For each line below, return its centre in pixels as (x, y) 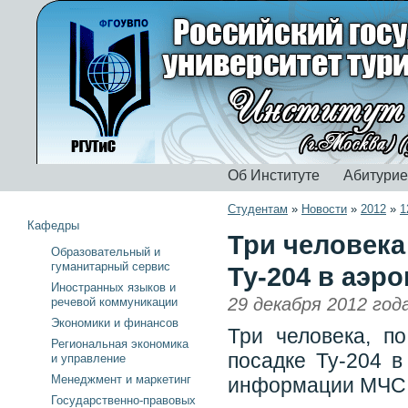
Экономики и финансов (115, 323)
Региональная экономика (120, 344)
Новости (324, 209)
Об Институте (274, 175)
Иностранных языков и (113, 287)
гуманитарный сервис (111, 266)
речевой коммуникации (114, 302)
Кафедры (53, 225)
